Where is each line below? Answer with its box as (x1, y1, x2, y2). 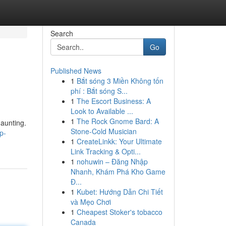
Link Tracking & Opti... (70, 146, 141, 156)
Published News (50, 66, 101, 76)
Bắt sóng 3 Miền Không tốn (76, 76, 163, 86)
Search (50, 28, 73, 38)
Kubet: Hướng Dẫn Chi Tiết (76, 187, 163, 197)
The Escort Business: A (76, 96, 151, 106)
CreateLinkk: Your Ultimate (76, 136, 162, 146)
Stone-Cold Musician (70, 126, 137, 136)
